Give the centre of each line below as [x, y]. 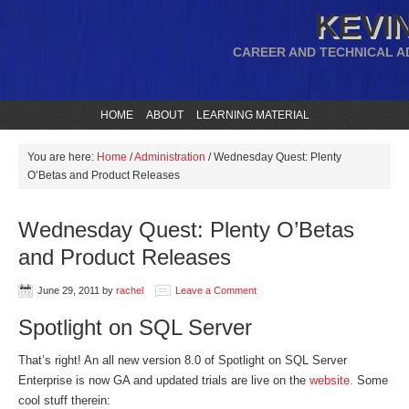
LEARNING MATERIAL [252, 115]
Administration [170, 157]
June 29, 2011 [68, 290]
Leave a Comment [216, 290]
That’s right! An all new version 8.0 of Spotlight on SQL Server [183, 360]
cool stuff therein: [64, 400]
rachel [130, 290]
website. [331, 380]
